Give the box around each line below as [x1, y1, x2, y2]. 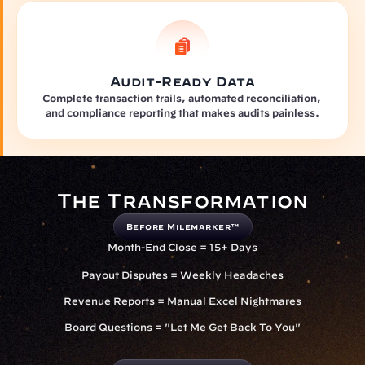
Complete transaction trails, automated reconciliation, [42, 92, 321, 103]
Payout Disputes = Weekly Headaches [81, 269, 284, 280]
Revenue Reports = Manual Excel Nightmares [64, 295, 301, 306]
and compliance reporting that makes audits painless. [46, 107, 319, 118]
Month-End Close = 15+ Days [108, 241, 257, 253]
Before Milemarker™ [125, 222, 240, 231]
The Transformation [56, 189, 309, 212]
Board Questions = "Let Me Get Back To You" [64, 321, 301, 332]
